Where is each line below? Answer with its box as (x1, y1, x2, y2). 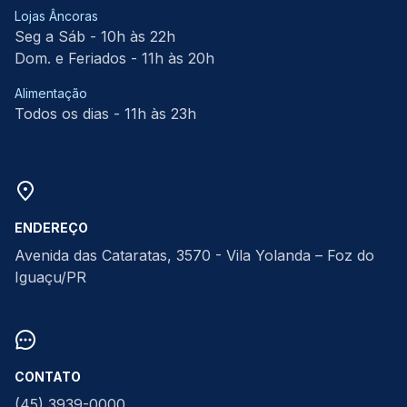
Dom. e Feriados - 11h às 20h (15, 49, 214, 67)
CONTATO (15, 369, 81, 384)
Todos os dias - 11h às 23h (15, 104, 196, 123)
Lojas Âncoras (15, 8, 98, 24)
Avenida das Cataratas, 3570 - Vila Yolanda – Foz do (15, 246, 374, 264)
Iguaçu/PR (15, 268, 86, 286)
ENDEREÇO (15, 220, 88, 235)
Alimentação (15, 85, 87, 101)
